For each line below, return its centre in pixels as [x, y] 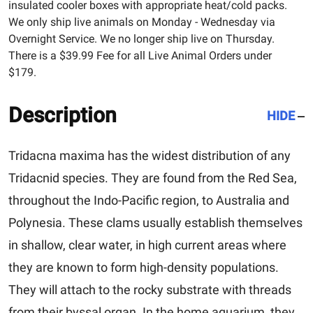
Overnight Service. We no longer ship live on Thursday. [141, 38]
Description [63, 115]
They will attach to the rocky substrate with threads [150, 289]
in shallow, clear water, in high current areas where [147, 245]
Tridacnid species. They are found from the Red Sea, [153, 177]
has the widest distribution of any [198, 155]
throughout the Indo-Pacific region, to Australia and [149, 200]
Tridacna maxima [57, 155]
